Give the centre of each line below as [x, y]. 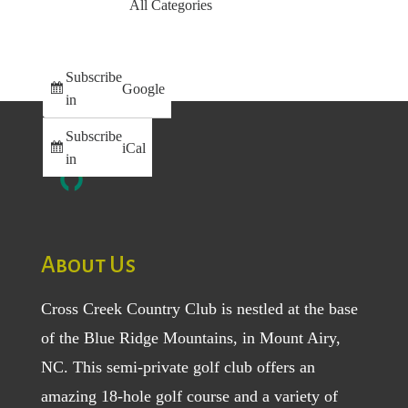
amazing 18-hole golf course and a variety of [189, 396]
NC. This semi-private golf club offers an [178, 367]
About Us [88, 264]
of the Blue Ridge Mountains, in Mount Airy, [190, 337]
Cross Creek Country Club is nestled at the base [199, 308]
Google [143, 88]
